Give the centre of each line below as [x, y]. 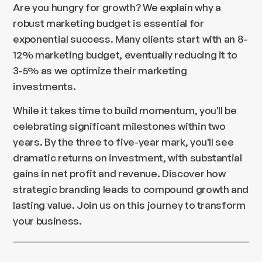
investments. [44, 86]
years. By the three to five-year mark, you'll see [123, 141]
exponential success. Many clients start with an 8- [130, 38]
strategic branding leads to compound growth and [131, 189]
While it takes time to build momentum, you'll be [125, 110]
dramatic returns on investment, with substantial [127, 157]
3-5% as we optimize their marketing [100, 70]
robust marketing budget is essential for [108, 23]
